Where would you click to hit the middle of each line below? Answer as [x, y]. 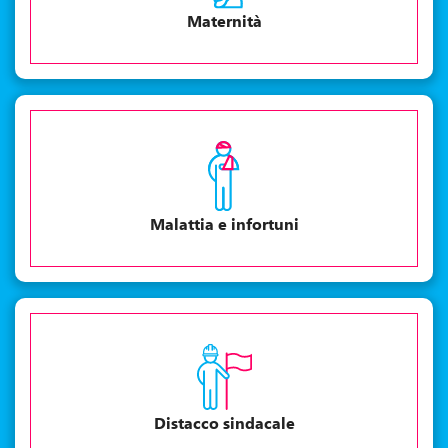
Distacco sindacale [224, 422]
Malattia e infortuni [224, 223]
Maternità [224, 20]
